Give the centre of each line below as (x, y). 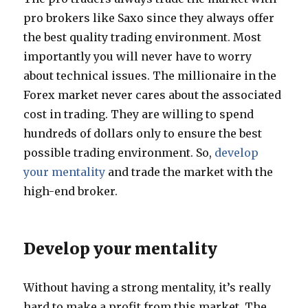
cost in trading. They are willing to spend (139, 114)
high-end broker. (71, 191)
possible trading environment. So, (119, 153)
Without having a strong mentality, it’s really (147, 287)
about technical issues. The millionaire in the (150, 76)
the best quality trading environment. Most (143, 37)
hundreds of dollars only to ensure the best (143, 133)
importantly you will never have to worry (138, 56)
